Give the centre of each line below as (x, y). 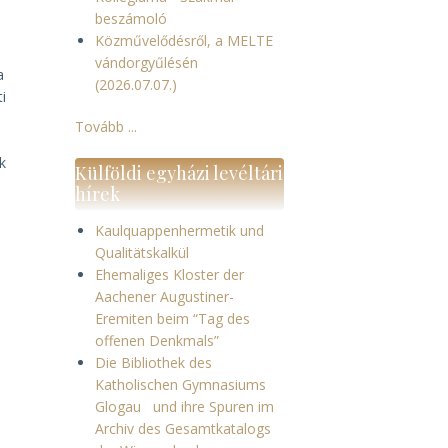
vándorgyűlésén (146, 62)
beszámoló (130, 18)
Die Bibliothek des (153, 362)
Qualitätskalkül (141, 252)
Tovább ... (105, 126)
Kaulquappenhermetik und (179, 230)
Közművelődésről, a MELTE (183, 40)
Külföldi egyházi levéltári (178, 173)
